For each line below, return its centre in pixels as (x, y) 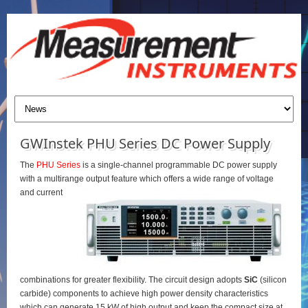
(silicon (272, 279)
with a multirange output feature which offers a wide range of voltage (146, 178)
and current (41, 192)
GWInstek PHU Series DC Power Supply (145, 143)
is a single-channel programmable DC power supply (178, 165)
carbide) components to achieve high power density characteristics (144, 293)
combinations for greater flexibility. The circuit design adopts (132, 279)
